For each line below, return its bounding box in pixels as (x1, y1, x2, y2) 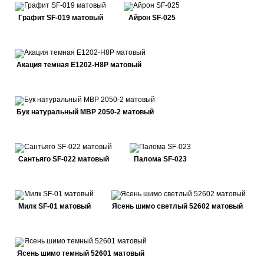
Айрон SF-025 (128, 14, 176, 22)
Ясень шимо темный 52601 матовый (17, 249, 144, 258)
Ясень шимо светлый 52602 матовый (111, 202, 243, 210)
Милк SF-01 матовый (18, 202, 91, 210)
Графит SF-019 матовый (18, 14, 103, 22)
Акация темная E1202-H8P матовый (16, 61, 141, 69)
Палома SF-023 (134, 155, 187, 163)
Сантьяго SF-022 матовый (18, 155, 109, 163)
